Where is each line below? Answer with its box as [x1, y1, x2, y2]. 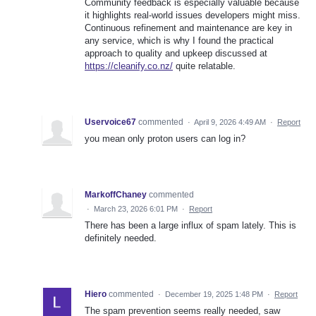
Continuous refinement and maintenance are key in [85, 22, 292, 33]
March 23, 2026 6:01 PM [94, 204, 178, 213]
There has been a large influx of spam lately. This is [85, 219, 296, 231]
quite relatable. [173, 60, 236, 71]
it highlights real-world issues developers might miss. [85, 9, 300, 20]
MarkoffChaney [85, 189, 147, 200]
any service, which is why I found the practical [85, 35, 274, 46]
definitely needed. [85, 232, 157, 243]
